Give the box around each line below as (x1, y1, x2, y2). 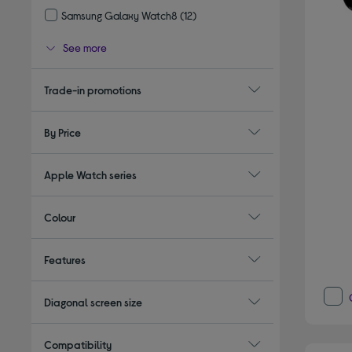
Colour (44, 210, 76, 224)
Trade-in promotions (44, 82, 142, 97)
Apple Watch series (44, 167, 137, 181)
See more (63, 40, 108, 54)
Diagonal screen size (44, 295, 143, 309)
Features (44, 252, 86, 266)
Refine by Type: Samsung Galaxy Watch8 (45, 24, 236, 38)
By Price (44, 125, 82, 139)
